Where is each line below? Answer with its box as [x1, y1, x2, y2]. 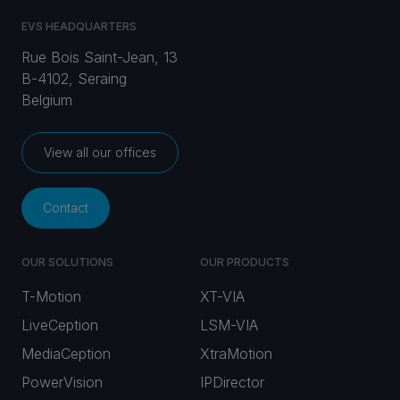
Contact [43, 200, 88, 215]
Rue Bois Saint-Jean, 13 [21, 48, 178, 66]
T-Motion [21, 287, 81, 305]
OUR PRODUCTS [200, 255, 289, 269]
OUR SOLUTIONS [21, 255, 113, 269]
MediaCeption [21, 345, 111, 362]
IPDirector [200, 373, 264, 391]
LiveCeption [21, 316, 98, 334]
